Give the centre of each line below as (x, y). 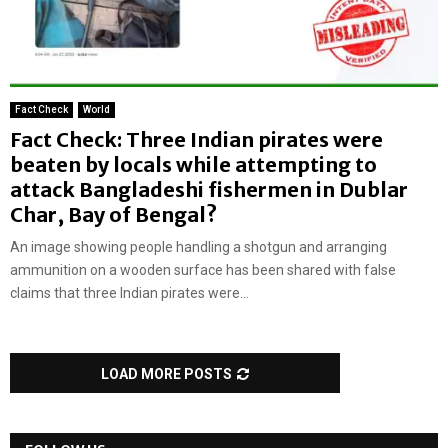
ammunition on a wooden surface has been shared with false (203, 270)
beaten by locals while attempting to (193, 165)
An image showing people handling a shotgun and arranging (198, 247)
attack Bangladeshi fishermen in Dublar (209, 190)
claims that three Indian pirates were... (129, 293)
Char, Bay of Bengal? (113, 215)
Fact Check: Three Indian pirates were (196, 140)
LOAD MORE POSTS (166, 374)
